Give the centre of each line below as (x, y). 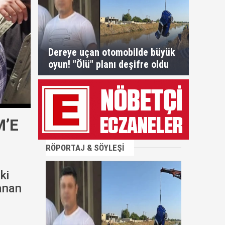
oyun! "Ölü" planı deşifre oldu (108, 64)
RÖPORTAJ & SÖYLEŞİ (85, 148)
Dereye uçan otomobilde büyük (112, 52)
